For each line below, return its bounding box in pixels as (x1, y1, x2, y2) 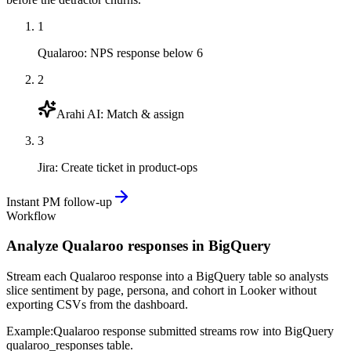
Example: (6, 324, 53, 338)
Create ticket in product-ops (61, 160, 197, 174)
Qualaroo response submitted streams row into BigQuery (53, 324, 334, 338)
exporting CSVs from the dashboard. (6, 297, 188, 311)
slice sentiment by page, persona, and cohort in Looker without (6, 283, 317, 297)
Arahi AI (56, 107, 100, 121)
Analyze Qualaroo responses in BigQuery (6, 237, 271, 255)
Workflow (6, 208, 56, 223)
